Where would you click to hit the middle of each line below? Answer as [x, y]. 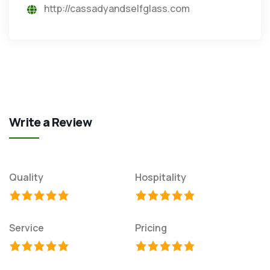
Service [27, 228]
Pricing [151, 228]
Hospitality [161, 177]
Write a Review [51, 122]
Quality [26, 177]
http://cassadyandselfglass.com [117, 8]
